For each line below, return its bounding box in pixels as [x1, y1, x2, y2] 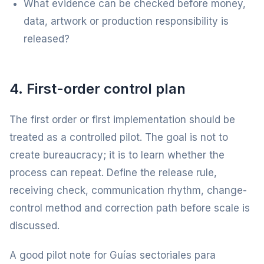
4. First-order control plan [9, 80, 186, 97]
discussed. [9, 220, 60, 232]
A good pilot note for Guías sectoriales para [9, 249, 216, 261]
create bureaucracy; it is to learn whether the [9, 149, 225, 161]
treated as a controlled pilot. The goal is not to [9, 131, 228, 143]
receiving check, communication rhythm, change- [9, 184, 247, 196]
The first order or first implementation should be [9, 114, 235, 126]
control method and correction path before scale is [9, 202, 250, 214]
